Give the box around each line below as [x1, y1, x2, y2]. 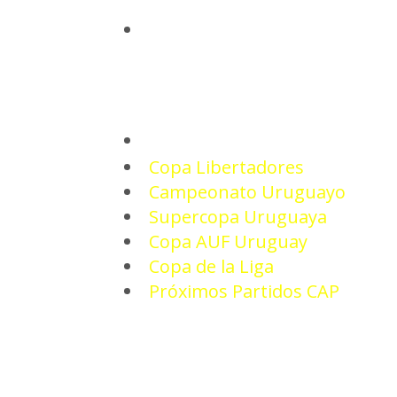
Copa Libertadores [149, 155, 304, 179]
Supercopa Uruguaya [149, 205, 327, 229]
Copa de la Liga [149, 254, 274, 278]
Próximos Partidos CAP [149, 279, 339, 303]
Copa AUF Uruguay [149, 230, 307, 253]
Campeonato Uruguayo [149, 180, 346, 204]
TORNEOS [149, 134, 209, 151]
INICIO [149, 23, 187, 40]
